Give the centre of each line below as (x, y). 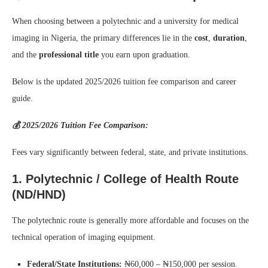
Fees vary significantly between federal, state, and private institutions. (130, 152)
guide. (22, 98)
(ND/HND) (39, 194)
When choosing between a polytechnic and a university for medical (125, 21)
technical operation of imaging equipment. (84, 237)
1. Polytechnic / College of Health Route (125, 179)
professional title (69, 54)
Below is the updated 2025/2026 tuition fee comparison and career (124, 81)
